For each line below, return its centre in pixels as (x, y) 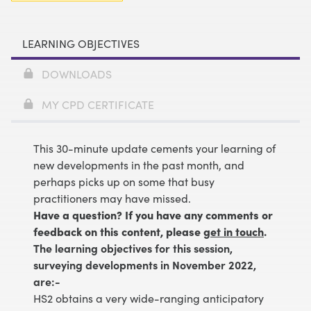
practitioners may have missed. (112, 198)
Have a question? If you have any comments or (153, 215)
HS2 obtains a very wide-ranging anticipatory (149, 298)
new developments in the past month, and (139, 165)
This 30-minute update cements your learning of (154, 148)
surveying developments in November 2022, (145, 264)
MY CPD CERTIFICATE (98, 104)
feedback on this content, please (118, 231)
